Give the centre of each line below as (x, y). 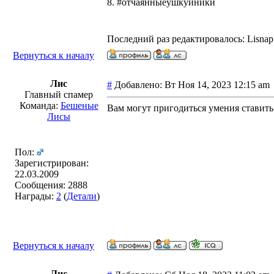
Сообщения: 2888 (51, 185)
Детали (82, 196)
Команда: (40, 106)
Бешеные (79, 106)
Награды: (35, 196)
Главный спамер (59, 94)
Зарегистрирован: (52, 163)
